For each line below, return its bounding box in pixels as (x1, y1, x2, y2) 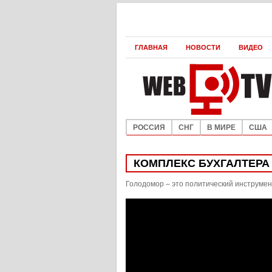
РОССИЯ (133, 123, 165, 132)
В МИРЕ (207, 123, 236, 132)
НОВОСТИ (186, 44, 220, 51)
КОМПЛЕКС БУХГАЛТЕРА (134, 157, 270, 169)
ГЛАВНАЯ (135, 44, 168, 51)
